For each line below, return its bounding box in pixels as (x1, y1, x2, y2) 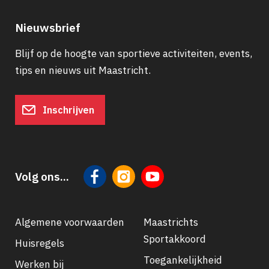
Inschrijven (40, 103, 94, 116)
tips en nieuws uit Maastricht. (15, 64, 151, 77)
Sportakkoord (144, 232, 206, 246)
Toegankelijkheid (144, 253, 222, 267)
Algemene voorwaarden (15, 216, 124, 229)
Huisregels (15, 237, 64, 250)
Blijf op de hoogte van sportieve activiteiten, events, (15, 47, 252, 61)
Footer (15, 244, 63, 265)
